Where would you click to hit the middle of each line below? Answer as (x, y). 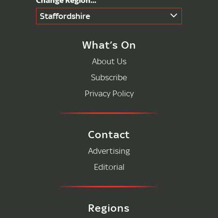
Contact (109, 134)
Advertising (109, 150)
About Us (109, 61)
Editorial (109, 166)
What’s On (109, 45)
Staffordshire (65, 16)
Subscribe (109, 77)
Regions (109, 208)
